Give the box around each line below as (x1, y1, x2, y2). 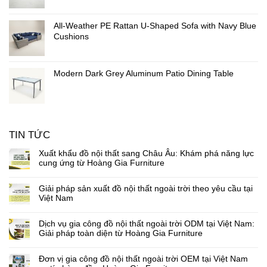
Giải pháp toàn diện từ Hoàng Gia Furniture (39, 228, 203, 238)
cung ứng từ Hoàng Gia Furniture (39, 158, 164, 168)
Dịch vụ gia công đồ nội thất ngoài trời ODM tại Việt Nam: (39, 219, 254, 229)
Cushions (54, 32, 89, 42)
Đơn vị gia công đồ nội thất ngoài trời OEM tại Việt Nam (39, 254, 248, 264)
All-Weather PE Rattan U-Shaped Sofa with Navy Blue (54, 21, 256, 31)
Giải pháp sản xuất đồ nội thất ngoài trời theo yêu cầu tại (39, 184, 253, 194)
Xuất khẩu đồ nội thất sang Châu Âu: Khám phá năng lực (39, 148, 254, 159)
